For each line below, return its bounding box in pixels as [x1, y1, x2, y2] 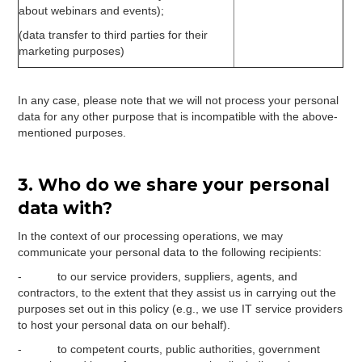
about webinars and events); [19, 4, 165, 17]
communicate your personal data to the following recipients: [18, 246, 322, 259]
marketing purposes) [19, 44, 125, 57]
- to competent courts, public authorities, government [18, 343, 321, 356]
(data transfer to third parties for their [19, 28, 208, 41]
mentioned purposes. [18, 126, 127, 139]
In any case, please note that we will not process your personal [18, 94, 339, 107]
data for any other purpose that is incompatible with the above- [18, 110, 339, 123]
